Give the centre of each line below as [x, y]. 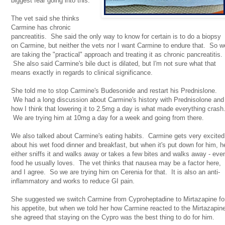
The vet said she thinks [45, 19]
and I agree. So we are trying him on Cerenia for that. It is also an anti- [116, 172]
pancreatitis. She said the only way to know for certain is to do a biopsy [116, 37]
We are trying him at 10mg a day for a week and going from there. [107, 118]
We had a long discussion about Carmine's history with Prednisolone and [118, 100]
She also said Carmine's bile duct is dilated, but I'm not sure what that [114, 64]
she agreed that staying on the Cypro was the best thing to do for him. [113, 217]
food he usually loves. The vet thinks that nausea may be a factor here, [116, 163]
